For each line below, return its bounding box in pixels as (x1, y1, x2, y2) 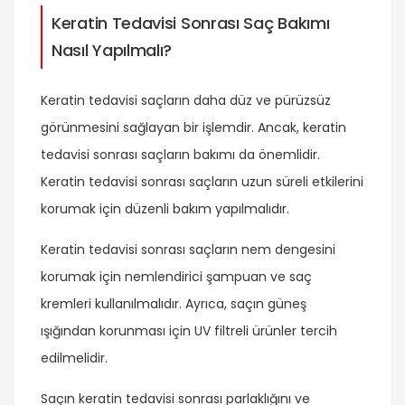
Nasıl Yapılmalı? (52, 39, 173, 62)
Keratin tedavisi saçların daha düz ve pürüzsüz (41, 91, 331, 110)
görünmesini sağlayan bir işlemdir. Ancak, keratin (41, 118, 346, 137)
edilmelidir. (41, 349, 108, 368)
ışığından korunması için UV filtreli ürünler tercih (41, 322, 337, 341)
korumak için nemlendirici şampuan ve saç (41, 268, 312, 287)
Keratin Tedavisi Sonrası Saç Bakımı (52, 12, 330, 35)
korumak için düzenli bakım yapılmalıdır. (41, 200, 289, 219)
